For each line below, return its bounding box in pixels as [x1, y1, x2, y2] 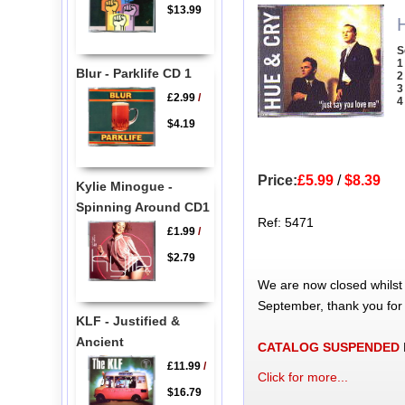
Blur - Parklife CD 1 [75, 65, 192, 80]
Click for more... [257, 370, 348, 385]
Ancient [75, 334, 124, 349]
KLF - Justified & [75, 313, 180, 328]
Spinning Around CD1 [75, 199, 210, 214]
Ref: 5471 [257, 215, 314, 231]
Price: [257, 173, 297, 189]
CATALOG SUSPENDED [257, 340, 400, 355]
